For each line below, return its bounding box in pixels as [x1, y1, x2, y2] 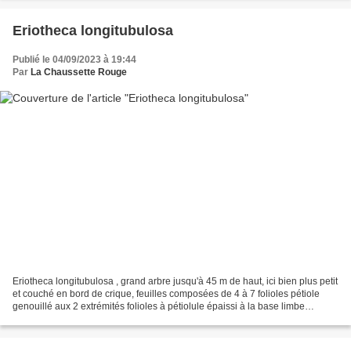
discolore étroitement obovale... [13, 313, 146, 325]
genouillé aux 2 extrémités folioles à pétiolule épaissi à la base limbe [13, 301, 305, 313]
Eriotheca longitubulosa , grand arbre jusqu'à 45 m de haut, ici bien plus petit [13, 276, 338, 288]
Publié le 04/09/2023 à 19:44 [13, 53, 136, 65]
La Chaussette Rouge [31, 66, 127, 78]
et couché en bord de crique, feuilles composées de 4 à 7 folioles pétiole [13, 288, 320, 300]
